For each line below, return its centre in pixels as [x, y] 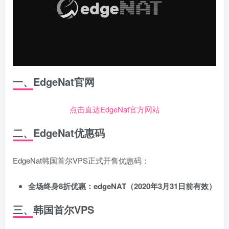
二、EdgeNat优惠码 [59, 133]
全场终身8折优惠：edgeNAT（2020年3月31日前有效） [122, 186]
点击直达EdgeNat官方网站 [114, 109]
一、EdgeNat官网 [54, 82]
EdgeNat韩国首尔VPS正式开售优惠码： [81, 161]
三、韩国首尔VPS [53, 210]
